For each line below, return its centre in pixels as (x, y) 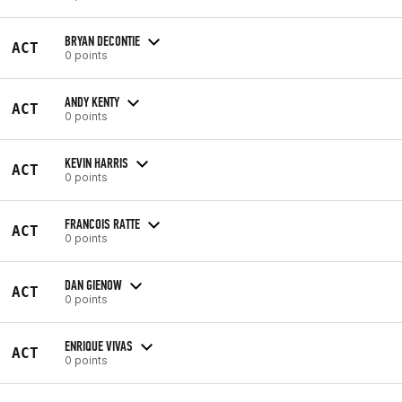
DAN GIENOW (93, 284)
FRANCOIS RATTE (102, 223)
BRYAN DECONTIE (102, 40)
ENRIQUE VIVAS (99, 345)
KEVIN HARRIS (96, 162)
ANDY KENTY (92, 101)
